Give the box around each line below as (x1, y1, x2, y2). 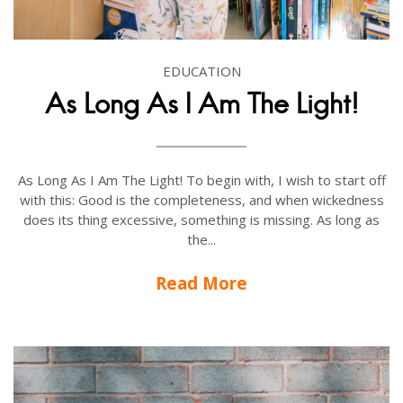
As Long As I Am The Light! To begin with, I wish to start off (17, 170, 386, 189)
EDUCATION (162, 61, 241, 80)
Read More (156, 271, 247, 294)
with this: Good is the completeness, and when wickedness (19, 190, 384, 209)
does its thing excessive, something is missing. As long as (23, 210, 380, 228)
